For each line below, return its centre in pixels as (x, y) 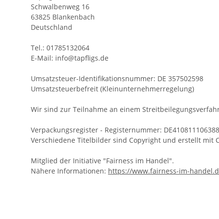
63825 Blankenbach (63, 17)
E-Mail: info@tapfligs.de (70, 58)
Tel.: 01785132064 (60, 48)
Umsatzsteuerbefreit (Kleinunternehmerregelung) (112, 89)
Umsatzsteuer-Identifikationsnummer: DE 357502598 (117, 78)
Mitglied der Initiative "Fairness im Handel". (102, 161)
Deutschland (52, 27)
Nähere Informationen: (69, 171)
